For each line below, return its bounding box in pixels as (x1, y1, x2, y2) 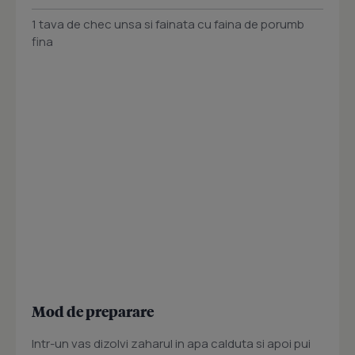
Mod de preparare (32, 302, 154, 321)
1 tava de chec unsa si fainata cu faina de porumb (32, 16, 304, 33)
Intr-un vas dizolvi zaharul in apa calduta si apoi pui (32, 335, 311, 353)
